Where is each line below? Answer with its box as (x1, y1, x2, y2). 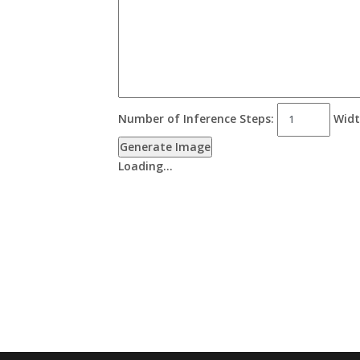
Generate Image (120, 138, 211, 154)
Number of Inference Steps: (118, 110, 274, 126)
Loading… (118, 157, 173, 174)
